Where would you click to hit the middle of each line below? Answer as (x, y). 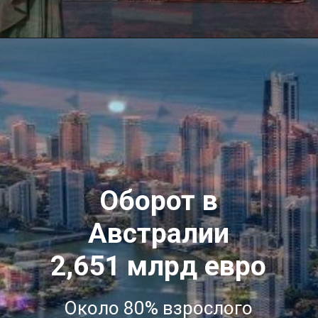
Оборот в (158, 201)
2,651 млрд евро (159, 266)
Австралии (158, 233)
